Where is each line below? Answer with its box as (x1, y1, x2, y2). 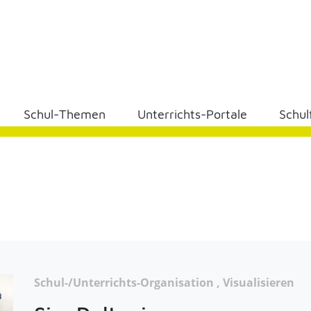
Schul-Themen (24, 107, 106, 121)
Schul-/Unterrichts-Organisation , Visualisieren (33, 275, 294, 290)
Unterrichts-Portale (137, 107, 247, 121)
